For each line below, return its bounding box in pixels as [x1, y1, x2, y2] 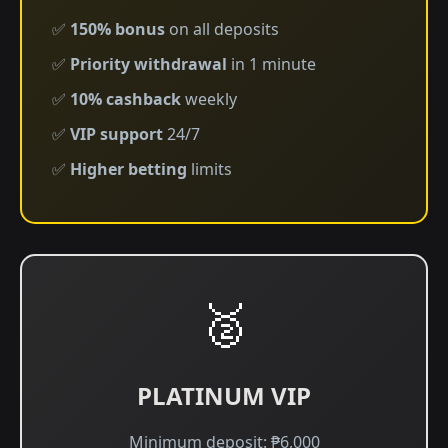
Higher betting [70, 158, 187, 180]
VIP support [70, 123, 163, 145]
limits [187, 158, 232, 180]
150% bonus [70, 18, 165, 40]
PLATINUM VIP [137, 379, 311, 412]
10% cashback [70, 88, 181, 110]
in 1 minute [227, 53, 316, 75]
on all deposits [165, 18, 279, 40]
